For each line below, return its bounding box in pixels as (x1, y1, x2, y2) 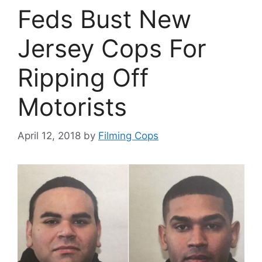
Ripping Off (18, 63, 149, 93)
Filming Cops (98, 129, 158, 142)
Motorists (18, 92, 127, 122)
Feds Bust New (18, 4, 191, 35)
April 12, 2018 (18, 129, 81, 142)
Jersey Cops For (18, 33, 206, 64)
